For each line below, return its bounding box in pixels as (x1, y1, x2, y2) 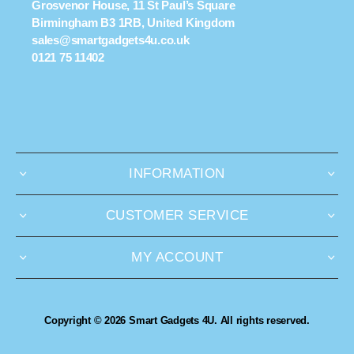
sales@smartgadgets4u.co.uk (32, 32, 190, 47)
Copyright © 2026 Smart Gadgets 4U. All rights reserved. (44, 314, 310, 326)
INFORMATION (129, 165, 225, 181)
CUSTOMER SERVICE (105, 207, 249, 223)
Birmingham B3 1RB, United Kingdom (32, 15, 235, 29)
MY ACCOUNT (131, 249, 223, 265)
